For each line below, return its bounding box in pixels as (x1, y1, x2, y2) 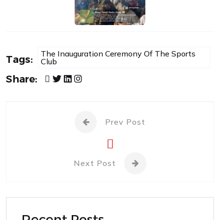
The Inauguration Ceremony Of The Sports (41, 48, 195, 58)
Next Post (74, 158, 116, 168)
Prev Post (105, 116, 145, 127)
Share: (6, 73, 37, 85)
